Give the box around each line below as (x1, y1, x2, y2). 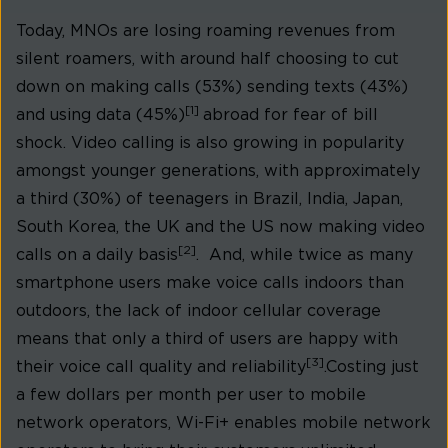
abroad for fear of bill (203, 107, 378, 124)
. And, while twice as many (196, 247, 413, 264)
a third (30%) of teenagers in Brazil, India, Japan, (16, 191, 403, 208)
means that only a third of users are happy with (16, 331, 398, 348)
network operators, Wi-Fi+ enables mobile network (16, 415, 431, 432)
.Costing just (324, 359, 419, 376)
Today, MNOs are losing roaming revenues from (16, 23, 395, 40)
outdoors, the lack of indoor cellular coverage (16, 303, 381, 320)
